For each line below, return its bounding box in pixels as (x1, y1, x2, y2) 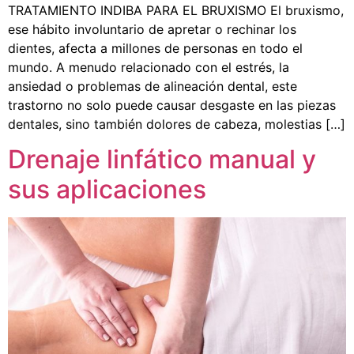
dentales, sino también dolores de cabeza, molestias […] (8, 115, 345, 132)
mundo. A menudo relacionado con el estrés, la (8, 58, 289, 75)
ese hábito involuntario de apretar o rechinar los (8, 21, 296, 37)
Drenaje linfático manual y (8, 144, 316, 175)
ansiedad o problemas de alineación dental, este (8, 77, 297, 94)
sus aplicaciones (8, 174, 206, 205)
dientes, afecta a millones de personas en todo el (8, 40, 303, 56)
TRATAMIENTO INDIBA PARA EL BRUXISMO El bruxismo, (8, 2, 344, 18)
